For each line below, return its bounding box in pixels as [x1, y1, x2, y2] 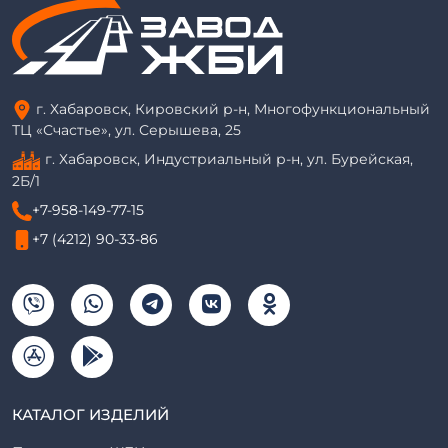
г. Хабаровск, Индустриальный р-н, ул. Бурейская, [41, 150, 413, 169]
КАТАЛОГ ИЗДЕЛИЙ [12, 405, 169, 425]
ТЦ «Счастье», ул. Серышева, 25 [12, 121, 241, 140]
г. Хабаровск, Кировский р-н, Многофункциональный [32, 99, 430, 118]
